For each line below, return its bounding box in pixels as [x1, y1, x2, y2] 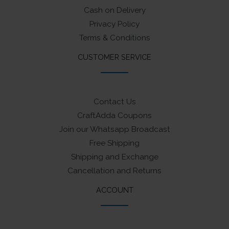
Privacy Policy [89, 19, 140, 29]
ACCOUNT [96, 186, 133, 195]
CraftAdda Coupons [77, 111, 152, 121]
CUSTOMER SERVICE [78, 53, 151, 62]
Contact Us [93, 97, 136, 107]
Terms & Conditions [79, 33, 150, 43]
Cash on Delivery [83, 6, 146, 15]
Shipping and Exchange [71, 152, 158, 162]
